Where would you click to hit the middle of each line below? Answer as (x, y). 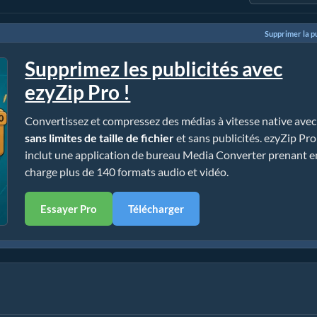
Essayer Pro (69, 209)
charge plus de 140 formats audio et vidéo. (127, 172)
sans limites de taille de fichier (100, 138)
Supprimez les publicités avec (154, 69)
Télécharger (156, 209)
